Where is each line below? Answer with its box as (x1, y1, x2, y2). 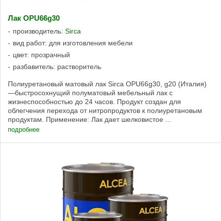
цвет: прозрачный (13, 50, 70, 59)
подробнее (8, 126, 39, 134)
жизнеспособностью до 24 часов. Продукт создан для (8, 97, 181, 106)
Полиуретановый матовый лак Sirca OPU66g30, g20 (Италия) (8, 79, 207, 88)
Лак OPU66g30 (8, 14, 60, 22)
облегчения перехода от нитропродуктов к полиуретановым (8, 106, 202, 114)
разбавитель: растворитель (13, 62, 101, 71)
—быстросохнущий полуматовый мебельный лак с (8, 88, 173, 97)
